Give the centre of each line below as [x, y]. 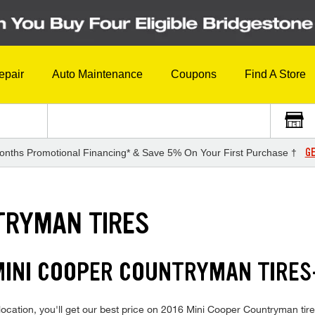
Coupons [194, 75]
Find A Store [275, 75]
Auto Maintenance [97, 75]
